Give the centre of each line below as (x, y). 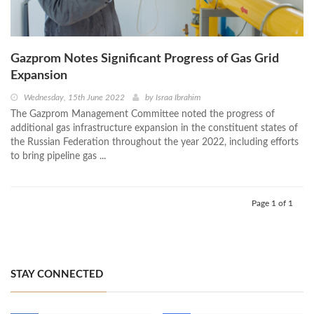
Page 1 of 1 (272, 203)
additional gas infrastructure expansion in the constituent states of (154, 128)
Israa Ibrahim (178, 97)
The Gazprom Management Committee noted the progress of (143, 114)
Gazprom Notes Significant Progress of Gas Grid (145, 59)
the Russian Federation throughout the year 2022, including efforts (155, 142)
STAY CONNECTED (57, 274)
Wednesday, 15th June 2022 (74, 97)
